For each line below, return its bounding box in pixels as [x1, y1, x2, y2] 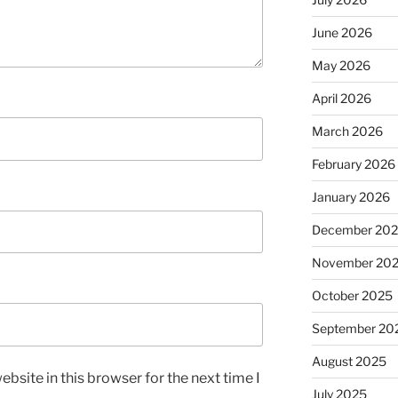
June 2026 [311, 25, 372, 41]
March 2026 [311, 123, 383, 139]
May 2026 [311, 58, 370, 74]
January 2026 [311, 189, 390, 205]
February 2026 [311, 156, 395, 172]
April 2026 [311, 91, 371, 107]
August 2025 [311, 354, 386, 370]
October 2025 [311, 288, 393, 304]
